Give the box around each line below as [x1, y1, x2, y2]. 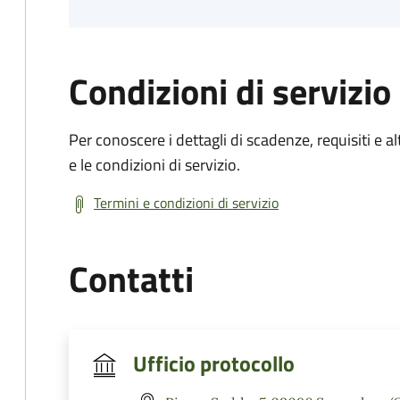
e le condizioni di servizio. [69, 153, 240, 177]
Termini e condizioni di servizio [94, 192, 279, 213]
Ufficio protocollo [133, 347, 295, 379]
